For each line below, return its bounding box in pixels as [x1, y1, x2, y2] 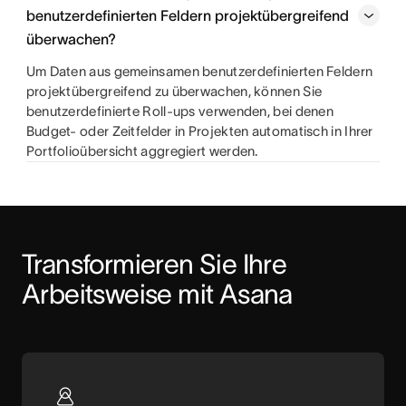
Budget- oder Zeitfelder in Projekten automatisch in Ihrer [25, 123, 373, 139]
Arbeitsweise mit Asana [22, 279, 293, 309]
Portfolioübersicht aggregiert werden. [25, 143, 258, 159]
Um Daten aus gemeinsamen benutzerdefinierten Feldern [25, 63, 373, 79]
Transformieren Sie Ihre [22, 249, 287, 279]
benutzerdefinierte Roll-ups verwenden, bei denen [25, 103, 334, 119]
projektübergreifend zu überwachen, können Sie [25, 83, 323, 99]
